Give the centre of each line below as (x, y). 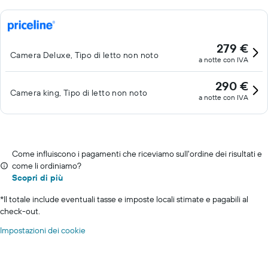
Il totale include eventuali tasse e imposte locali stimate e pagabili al (126, 199)
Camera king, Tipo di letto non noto (79, 93)
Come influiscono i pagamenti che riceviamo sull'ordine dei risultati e (137, 154)
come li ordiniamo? (47, 166)
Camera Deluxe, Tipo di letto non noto (85, 55)
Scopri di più (37, 178)
